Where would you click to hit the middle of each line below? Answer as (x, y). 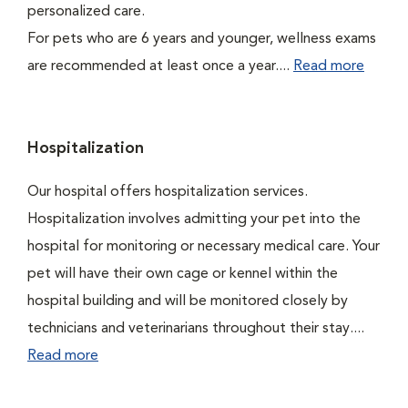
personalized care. (90, 12)
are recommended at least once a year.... (160, 66)
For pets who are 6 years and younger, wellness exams (202, 39)
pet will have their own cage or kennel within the (183, 274)
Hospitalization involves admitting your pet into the (194, 219)
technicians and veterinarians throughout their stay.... (196, 329)
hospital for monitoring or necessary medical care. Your (204, 247)
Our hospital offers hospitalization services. (168, 192)
